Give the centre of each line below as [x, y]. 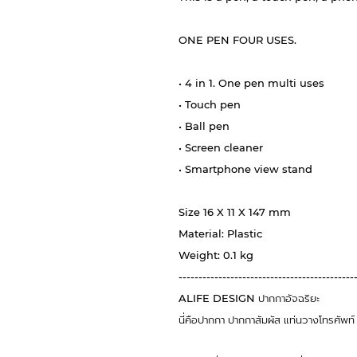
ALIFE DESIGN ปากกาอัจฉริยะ [249, 298]
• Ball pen [204, 126]
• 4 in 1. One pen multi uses [251, 83]
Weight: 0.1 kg [216, 255]
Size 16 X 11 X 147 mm [236, 212]
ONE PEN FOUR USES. [237, 40]
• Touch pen [210, 105]
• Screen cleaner [221, 148]
